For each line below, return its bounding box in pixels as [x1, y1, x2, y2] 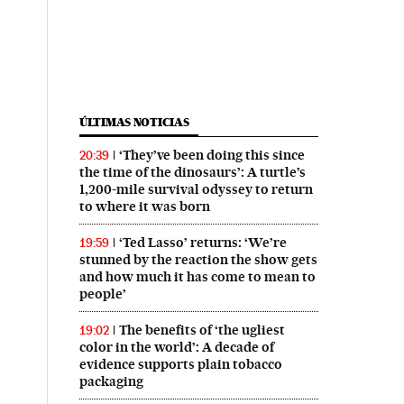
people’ [78, 286, 126, 303]
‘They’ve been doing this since [118, 147, 305, 164]
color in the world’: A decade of [78, 339, 274, 356]
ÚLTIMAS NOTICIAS [78, 115, 189, 130]
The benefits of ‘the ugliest [118, 322, 285, 339]
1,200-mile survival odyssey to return [78, 181, 313, 198]
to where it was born [78, 198, 210, 216]
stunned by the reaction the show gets [78, 252, 317, 269]
